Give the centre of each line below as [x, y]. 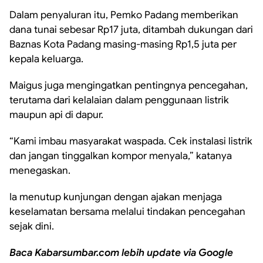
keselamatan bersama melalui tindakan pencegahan [127, 212]
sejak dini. [32, 226]
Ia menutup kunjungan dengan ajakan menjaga [116, 197]
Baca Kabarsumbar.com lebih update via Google [121, 253]
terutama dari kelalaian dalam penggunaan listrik [119, 100]
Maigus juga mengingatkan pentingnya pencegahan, [129, 85]
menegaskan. [40, 171]
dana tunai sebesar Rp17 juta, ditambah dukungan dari [131, 30]
